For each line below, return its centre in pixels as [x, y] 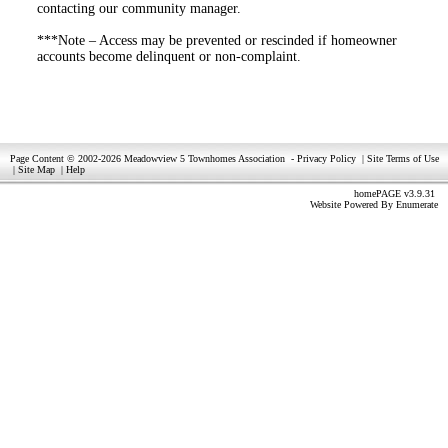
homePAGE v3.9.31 [396, 193]
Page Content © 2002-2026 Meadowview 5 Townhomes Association [147, 158]
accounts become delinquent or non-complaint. [169, 56]
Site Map [36, 169]
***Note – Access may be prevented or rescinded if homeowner [217, 40]
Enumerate [417, 204]
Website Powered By [353, 204]
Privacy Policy [326, 158]
